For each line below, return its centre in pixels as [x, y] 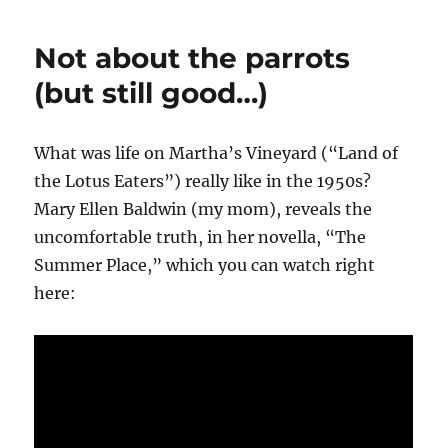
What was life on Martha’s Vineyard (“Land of [216, 153]
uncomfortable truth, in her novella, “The [200, 237]
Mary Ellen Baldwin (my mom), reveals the [203, 209]
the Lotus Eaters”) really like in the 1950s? [203, 181]
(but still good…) [151, 93]
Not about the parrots [192, 58]
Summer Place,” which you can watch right [205, 265]
